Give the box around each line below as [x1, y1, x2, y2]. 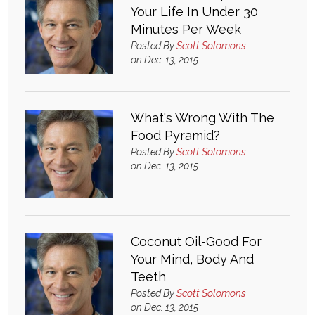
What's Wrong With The [131, 110, 275, 125]
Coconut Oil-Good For [131, 234, 262, 249]
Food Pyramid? [131, 128, 221, 143]
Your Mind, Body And [131, 252, 255, 266]
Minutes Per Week [131, 22, 242, 37]
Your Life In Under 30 [131, 4, 259, 19]
